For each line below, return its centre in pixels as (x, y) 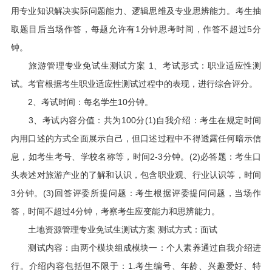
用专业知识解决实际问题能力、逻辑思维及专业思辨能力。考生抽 (136, 11)
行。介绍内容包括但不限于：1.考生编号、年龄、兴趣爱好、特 (136, 266)
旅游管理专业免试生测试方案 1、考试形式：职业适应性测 (136, 66)
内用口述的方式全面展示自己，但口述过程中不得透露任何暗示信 (136, 138)
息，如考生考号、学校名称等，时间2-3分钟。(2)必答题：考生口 (136, 157)
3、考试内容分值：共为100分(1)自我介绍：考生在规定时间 (136, 120)
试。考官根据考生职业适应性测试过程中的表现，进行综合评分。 (134, 84)
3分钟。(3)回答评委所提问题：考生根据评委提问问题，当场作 (136, 193)
